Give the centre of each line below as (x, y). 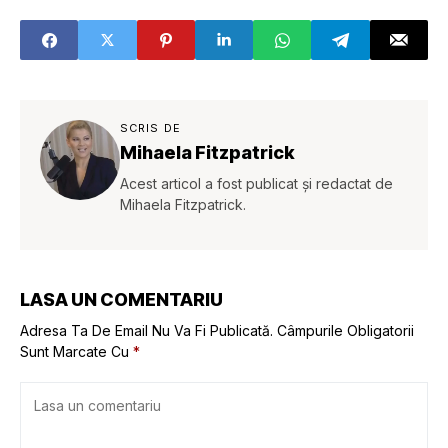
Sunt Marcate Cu (76, 351)
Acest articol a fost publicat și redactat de (256, 183)
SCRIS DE (150, 128)
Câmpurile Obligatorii (345, 330)
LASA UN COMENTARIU (121, 299)
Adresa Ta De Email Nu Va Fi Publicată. (146, 330)
